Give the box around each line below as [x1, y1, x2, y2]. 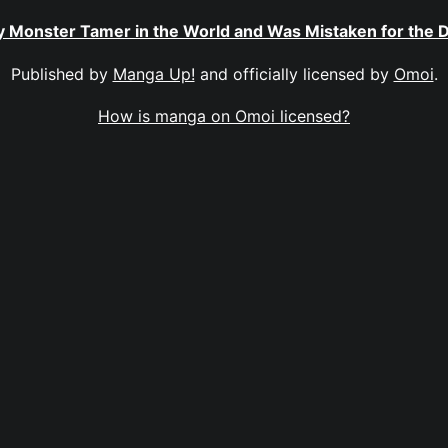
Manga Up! [112, 63, 195, 84]
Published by [10, 63, 113, 84]
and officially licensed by [194, 63, 394, 84]
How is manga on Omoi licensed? [98, 105, 350, 126]
